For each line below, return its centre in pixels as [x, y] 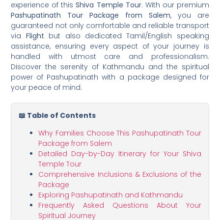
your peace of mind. [47, 88]
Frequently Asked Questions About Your [120, 205]
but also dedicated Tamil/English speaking [126, 36]
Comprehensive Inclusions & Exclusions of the [120, 174]
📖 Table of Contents [57, 116]
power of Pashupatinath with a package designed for [110, 77]
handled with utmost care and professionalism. [110, 57]
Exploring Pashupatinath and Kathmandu [111, 195]
